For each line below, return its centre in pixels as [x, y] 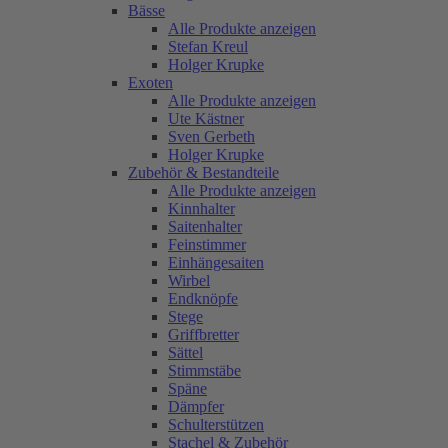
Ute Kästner [206, 118]
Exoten [150, 82]
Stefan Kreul [208, 46]
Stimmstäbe [204, 370]
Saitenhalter [205, 226]
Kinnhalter [201, 208]
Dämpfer [196, 406]
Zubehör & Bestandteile [203, 172]
